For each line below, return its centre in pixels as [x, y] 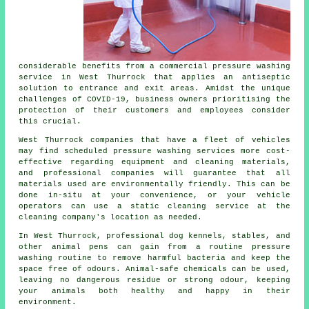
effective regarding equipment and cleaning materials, [154, 162]
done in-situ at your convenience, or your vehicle [154, 196]
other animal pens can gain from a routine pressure [154, 247]
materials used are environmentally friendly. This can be [154, 185]
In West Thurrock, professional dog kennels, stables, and [154, 236]
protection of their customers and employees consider [154, 111]
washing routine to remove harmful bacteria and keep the [154, 258]
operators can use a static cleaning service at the [154, 207]
